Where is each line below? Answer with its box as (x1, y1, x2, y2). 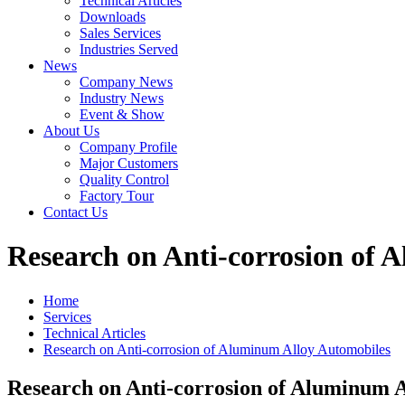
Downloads (80, 9, 146, 24)
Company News (80, 74, 173, 89)
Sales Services (80, 25, 161, 41)
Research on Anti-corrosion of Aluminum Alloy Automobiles (43, 341, 391, 357)
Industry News (80, 90, 164, 106)
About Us (43, 123, 99, 138)
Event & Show (80, 107, 165, 122)
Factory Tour (80, 188, 154, 203)
